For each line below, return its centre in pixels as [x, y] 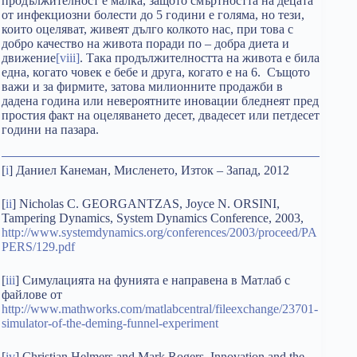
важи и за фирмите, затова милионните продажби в [142, 86]
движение [29, 58]
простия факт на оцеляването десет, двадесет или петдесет [161, 115]
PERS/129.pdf [38, 247]
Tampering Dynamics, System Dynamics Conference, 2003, [153, 218]
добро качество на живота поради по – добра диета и [145, 43]
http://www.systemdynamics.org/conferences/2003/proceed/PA [159, 232]
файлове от [32, 294]
